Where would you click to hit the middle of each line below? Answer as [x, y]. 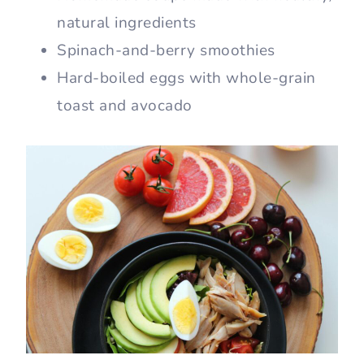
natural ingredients [127, 23]
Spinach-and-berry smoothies [166, 51]
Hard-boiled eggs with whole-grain [186, 78]
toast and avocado [125, 106]
